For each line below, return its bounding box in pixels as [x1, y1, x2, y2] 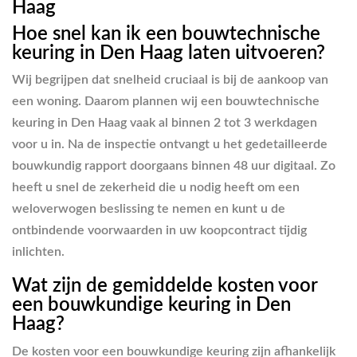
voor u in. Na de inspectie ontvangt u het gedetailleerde [12, 138, 328, 151]
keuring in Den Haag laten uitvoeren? [12, 43, 325, 63]
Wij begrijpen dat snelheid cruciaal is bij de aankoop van [12, 73, 328, 87]
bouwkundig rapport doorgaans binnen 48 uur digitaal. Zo [12, 159, 335, 173]
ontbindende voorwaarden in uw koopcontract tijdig [12, 224, 307, 237]
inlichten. [12, 245, 65, 259]
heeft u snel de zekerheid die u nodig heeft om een [12, 181, 300, 194]
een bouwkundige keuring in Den [12, 296, 291, 316]
